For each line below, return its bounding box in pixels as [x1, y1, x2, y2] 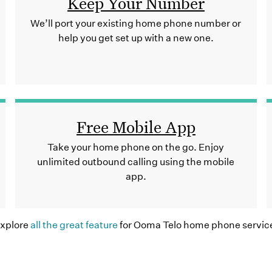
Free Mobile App [76, 115, 195, 137]
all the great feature [30, 219, 118, 231]
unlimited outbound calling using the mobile [37, 155, 235, 168]
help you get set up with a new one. [58, 32, 214, 44]
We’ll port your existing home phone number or [30, 17, 242, 29]
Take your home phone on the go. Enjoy [47, 141, 225, 153]
